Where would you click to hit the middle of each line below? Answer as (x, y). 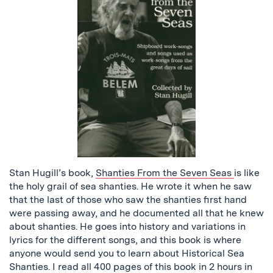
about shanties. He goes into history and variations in (127, 226)
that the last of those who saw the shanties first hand (128, 199)
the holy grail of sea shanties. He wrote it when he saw (130, 186)
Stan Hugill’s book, (52, 172)
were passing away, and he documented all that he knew (136, 213)
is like (247, 172)
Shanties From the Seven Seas (165, 172)
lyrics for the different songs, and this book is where (125, 239)
